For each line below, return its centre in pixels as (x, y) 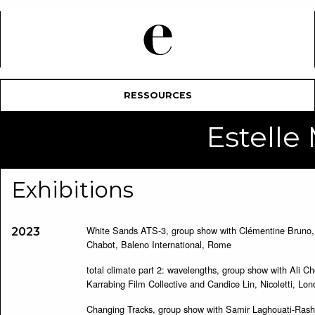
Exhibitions (72, 190)
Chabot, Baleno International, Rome (159, 244)
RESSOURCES (157, 95)
